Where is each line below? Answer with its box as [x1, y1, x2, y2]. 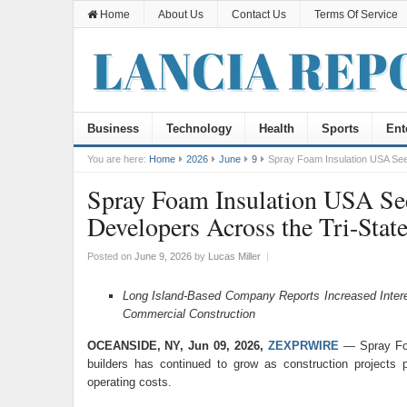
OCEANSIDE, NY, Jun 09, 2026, [86, 339, 268, 352]
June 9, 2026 [134, 251, 192, 262]
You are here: [86, 154, 146, 164]
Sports [321, 122, 359, 135]
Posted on [86, 251, 134, 262]
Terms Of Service [313, 8, 398, 21]
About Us [157, 8, 203, 21]
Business [86, 122, 139, 135]
